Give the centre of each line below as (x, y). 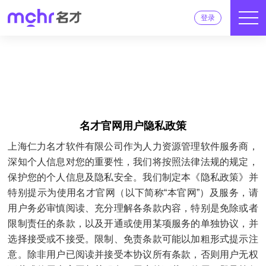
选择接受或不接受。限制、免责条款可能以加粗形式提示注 (133, 239)
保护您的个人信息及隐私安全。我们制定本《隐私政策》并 (133, 177)
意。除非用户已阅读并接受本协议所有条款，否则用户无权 (133, 254)
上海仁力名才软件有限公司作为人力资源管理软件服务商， (133, 146)
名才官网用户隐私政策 (133, 126)
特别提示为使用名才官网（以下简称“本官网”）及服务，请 (133, 193)
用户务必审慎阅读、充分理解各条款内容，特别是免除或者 (133, 208)
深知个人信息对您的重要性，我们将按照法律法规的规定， (133, 162)
